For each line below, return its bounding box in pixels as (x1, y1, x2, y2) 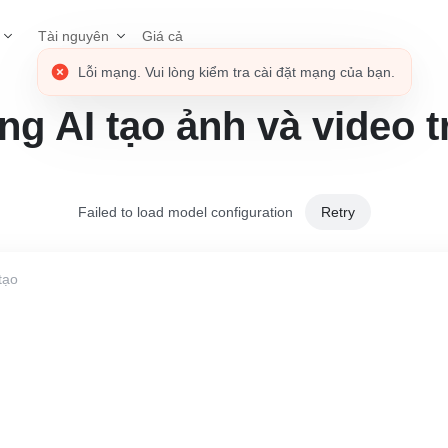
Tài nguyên (38, 28, 109, 44)
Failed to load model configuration (77, 203, 293, 220)
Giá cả (142, 27, 183, 44)
